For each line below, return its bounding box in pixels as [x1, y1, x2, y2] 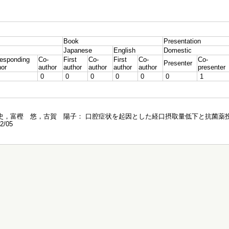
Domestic [164, 47, 192, 54]
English [113, 47, 135, 54]
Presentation [164, 37, 201, 45]
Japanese [63, 47, 92, 54]
